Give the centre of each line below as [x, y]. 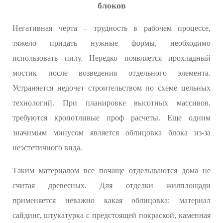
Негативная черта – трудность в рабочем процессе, [111, 28]
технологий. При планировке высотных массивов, [111, 103]
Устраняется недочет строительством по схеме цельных [111, 88]
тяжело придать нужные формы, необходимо [111, 43]
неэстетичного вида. [47, 148]
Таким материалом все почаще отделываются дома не [111, 171]
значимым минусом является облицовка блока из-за [111, 133]
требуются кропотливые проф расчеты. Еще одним [111, 118]
